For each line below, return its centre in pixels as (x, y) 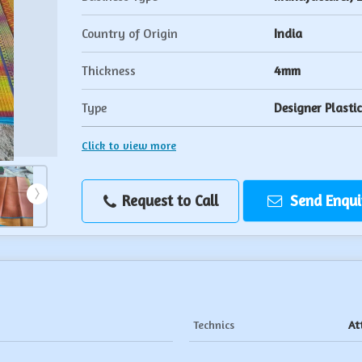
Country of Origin (130, 34)
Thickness (109, 71)
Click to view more (129, 145)
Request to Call (168, 200)
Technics (214, 324)
